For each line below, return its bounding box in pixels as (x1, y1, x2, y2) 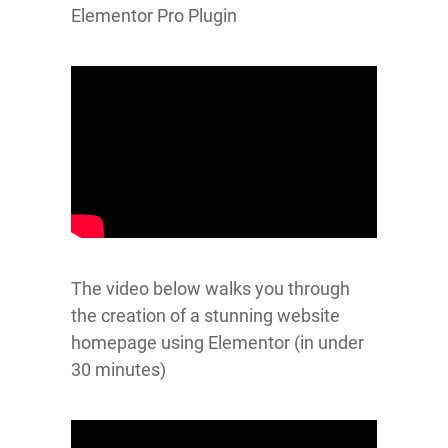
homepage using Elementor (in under (71, 332, 364, 354)
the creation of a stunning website (71, 305, 340, 327)
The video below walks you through (71, 278, 350, 300)
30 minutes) (71, 359, 166, 381)
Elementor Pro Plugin (71, 5, 237, 26)
